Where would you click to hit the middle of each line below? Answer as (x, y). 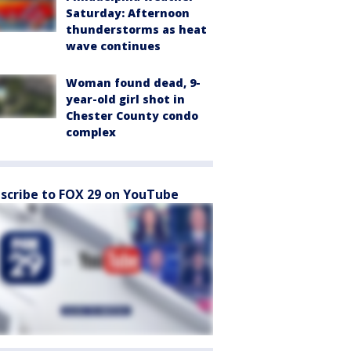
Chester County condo (132, 115)
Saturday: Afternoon (128, 13)
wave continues (113, 45)
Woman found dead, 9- (133, 82)
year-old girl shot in (125, 99)
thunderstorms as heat (136, 29)
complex (91, 132)
